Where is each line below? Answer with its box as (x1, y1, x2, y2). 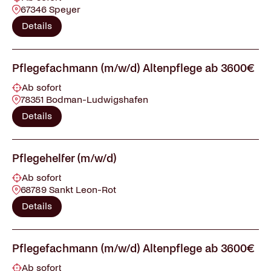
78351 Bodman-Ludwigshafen (21, 94, 148, 105)
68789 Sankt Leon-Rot (21, 184, 116, 195)
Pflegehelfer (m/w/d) (12, 152, 116, 165)
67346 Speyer (21, 4, 80, 15)
